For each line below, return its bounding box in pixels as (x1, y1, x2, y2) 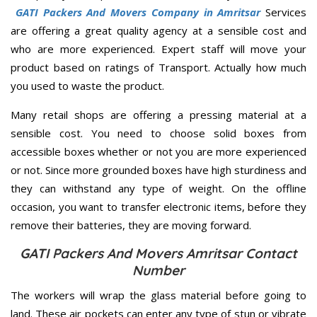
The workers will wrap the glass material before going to (11, 287, 306, 302)
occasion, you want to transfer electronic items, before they (11, 199, 306, 214)
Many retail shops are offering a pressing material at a (11, 107, 306, 122)
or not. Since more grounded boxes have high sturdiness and (11, 162, 306, 177)
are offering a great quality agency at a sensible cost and (11, 23, 306, 38)
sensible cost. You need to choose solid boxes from (11, 125, 306, 140)
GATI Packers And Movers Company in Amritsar (15, 4, 261, 19)
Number (132, 261, 185, 279)
